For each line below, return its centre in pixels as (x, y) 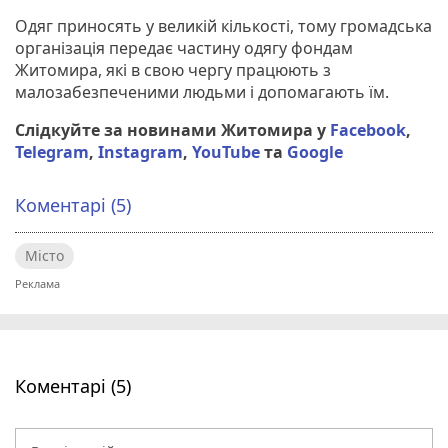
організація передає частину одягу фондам (184, 47)
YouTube (226, 151)
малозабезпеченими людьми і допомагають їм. (204, 91)
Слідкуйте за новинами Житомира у (172, 129)
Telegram (52, 151)
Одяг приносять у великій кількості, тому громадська (223, 25)
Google (315, 151)
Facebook (368, 129)
